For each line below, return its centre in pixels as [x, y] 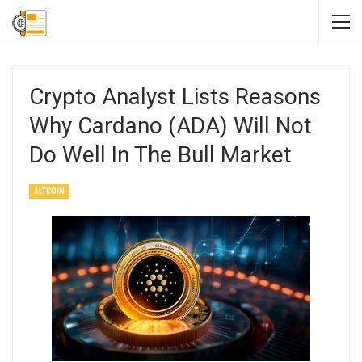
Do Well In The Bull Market [160, 155]
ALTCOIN [49, 191]
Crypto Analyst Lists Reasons [175, 97]
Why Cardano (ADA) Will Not [170, 126]
